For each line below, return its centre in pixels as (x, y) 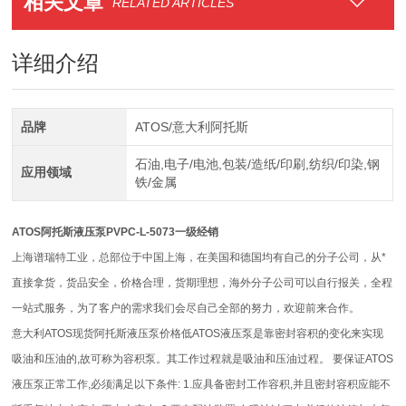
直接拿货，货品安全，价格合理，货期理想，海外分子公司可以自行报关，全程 (203, 283)
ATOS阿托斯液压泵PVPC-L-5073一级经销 (116, 232)
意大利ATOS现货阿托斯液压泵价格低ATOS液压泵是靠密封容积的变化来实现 (198, 333)
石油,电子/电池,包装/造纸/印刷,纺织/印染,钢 (257, 164)
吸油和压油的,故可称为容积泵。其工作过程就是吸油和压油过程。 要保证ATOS (203, 359)
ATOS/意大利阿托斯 (191, 127)
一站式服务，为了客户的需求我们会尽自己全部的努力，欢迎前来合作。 (186, 308)
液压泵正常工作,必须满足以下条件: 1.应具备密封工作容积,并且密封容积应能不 (202, 384)
